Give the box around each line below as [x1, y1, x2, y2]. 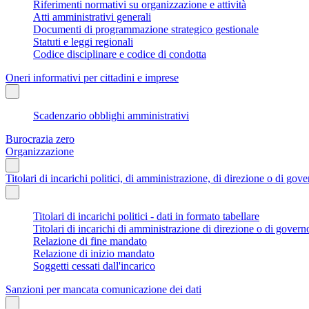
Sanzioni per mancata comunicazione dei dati [6, 283, 201, 295]
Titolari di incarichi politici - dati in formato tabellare [33, 210, 259, 222]
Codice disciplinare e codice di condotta [33, 48, 206, 60]
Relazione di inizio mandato [33, 247, 154, 259]
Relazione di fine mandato [33, 235, 147, 247]
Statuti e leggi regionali [33, 35, 133, 48]
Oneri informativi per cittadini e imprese [6, 71, 179, 83]
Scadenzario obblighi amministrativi [33, 109, 189, 121]
